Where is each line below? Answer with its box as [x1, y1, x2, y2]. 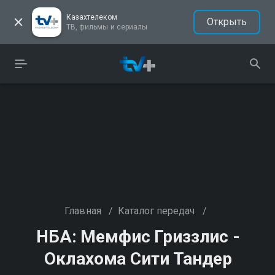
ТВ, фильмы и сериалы [66, 23, 147, 31]
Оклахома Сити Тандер [44, 249, 232, 269]
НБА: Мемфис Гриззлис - [36, 227, 240, 247]
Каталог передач [117, 205, 195, 217]
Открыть [206, 16, 247, 28]
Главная [64, 205, 101, 217]
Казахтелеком [66, 13, 117, 21]
